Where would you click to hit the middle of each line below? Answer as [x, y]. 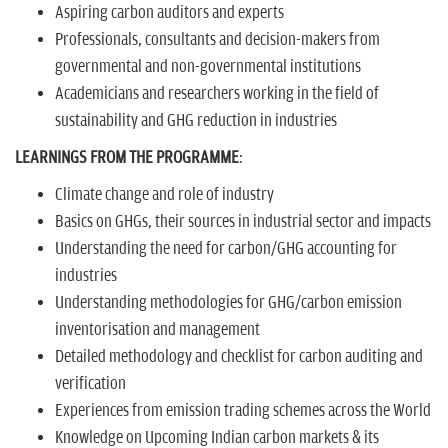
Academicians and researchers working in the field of [217, 93]
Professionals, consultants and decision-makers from [217, 39]
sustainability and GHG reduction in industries [196, 120]
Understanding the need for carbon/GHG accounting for [226, 248]
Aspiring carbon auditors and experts [169, 12]
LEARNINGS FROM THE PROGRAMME [127, 157]
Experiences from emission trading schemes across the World [243, 410]
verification [90, 383]
